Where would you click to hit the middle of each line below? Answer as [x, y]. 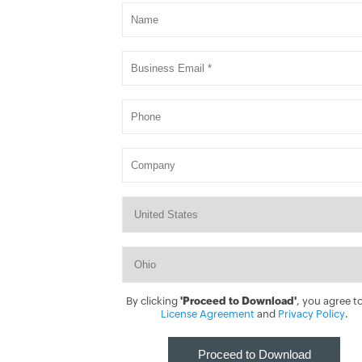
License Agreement [207, 314]
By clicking [153, 301]
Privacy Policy [311, 314]
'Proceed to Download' [238, 301]
